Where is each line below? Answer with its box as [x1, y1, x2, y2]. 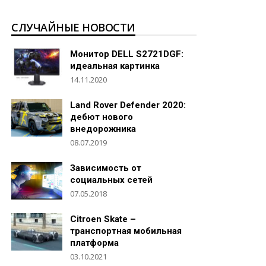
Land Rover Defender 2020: [70, 99, 186, 110]
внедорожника [70, 123, 136, 134]
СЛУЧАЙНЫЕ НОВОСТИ [11, 20, 135, 34]
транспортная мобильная [70, 225, 182, 236]
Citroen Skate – [70, 213, 136, 224]
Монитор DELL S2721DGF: [70, 48, 183, 59]
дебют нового [70, 111, 133, 122]
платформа [70, 237, 119, 248]
